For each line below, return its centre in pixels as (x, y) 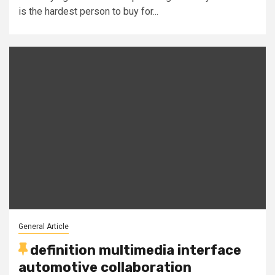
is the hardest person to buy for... (88, 11)
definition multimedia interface (136, 250)
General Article (44, 226)
